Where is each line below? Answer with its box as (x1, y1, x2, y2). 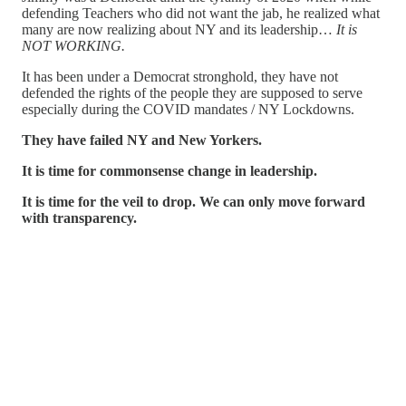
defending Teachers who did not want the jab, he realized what (22, 5, 380, 21)
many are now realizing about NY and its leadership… (22, 21, 336, 37)
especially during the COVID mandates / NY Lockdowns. (22, 101, 354, 117)
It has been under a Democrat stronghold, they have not (22, 68, 338, 84)
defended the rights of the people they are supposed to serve (22, 84, 362, 101)
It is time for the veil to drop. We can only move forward (22, 193, 365, 209)
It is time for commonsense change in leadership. (22, 162, 317, 179)
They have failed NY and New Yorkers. (22, 131, 262, 148)
